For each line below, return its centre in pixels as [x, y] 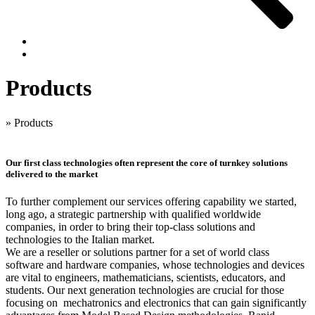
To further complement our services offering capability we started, [151, 202]
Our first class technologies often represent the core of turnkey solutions [147, 163]
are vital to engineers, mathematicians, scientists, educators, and [146, 278]
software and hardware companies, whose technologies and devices [155, 265]
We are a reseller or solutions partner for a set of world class [137, 252]
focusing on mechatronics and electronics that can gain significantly [156, 303]
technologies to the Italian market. [80, 240]
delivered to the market [52, 174]
